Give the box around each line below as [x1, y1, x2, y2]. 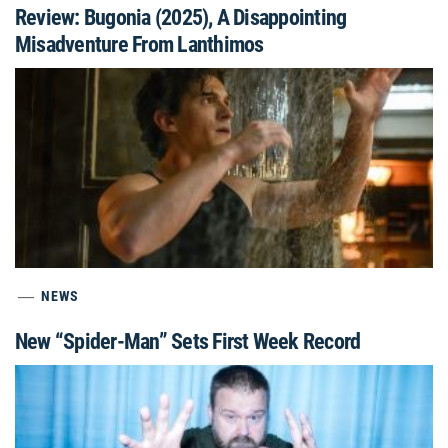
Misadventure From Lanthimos [15, 32, 264, 57]
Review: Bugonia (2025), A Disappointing [15, 5, 347, 30]
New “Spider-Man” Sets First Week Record [15, 329, 361, 354]
